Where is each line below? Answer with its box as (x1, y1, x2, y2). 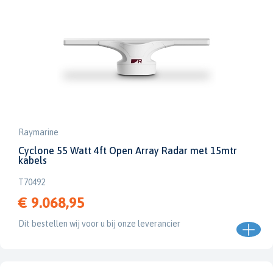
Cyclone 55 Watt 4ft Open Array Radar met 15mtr (18, 145, 237, 156)
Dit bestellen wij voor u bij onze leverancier (18, 219, 180, 229)
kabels (18, 155, 47, 166)
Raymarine (18, 127, 58, 137)
